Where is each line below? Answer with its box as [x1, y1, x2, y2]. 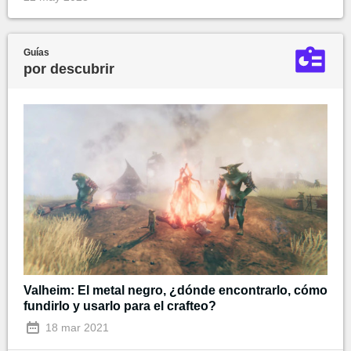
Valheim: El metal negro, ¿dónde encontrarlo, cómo [24, 284, 327, 298]
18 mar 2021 [42, 321, 109, 335]
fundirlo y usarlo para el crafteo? [24, 299, 216, 313]
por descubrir [24, 60, 114, 77]
